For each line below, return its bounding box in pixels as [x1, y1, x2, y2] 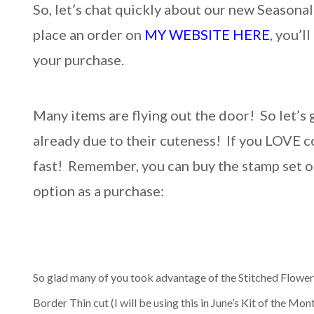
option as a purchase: [33, 182, 165, 199]
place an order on [33, 25, 145, 43]
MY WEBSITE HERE [144, 25, 271, 43]
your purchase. [33, 50, 128, 68]
